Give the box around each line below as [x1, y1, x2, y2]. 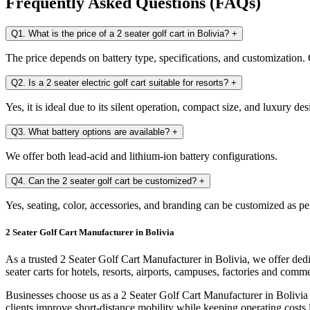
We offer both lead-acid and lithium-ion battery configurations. [6, 150, 277, 163]
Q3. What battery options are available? [11, 127, 172, 138]
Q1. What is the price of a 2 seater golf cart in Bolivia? [11, 28, 232, 39]
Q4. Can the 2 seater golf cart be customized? [11, 176, 199, 187]
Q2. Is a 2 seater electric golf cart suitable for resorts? [11, 77, 231, 89]
